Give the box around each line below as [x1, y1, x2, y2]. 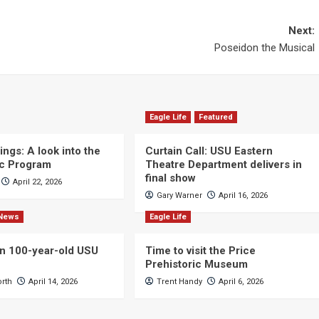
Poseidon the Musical [214, 41, 315, 54]
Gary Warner [156, 191, 202, 200]
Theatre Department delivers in [145, 158, 302, 171]
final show [145, 172, 196, 184]
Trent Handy [156, 277, 202, 286]
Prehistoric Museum [145, 258, 248, 271]
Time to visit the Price [145, 244, 256, 257]
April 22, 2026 [13, 177, 63, 187]
